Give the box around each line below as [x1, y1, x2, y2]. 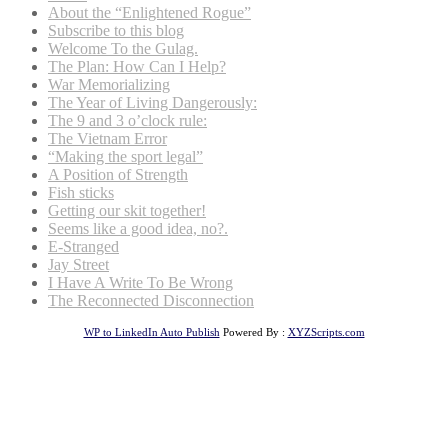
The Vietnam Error [48, 130, 167, 148]
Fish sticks [48, 184, 114, 202]
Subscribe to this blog [48, 22, 184, 40]
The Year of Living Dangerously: [48, 94, 257, 112]
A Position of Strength [48, 166, 188, 184]
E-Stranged [48, 238, 119, 256]
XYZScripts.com [287, 326, 365, 339]
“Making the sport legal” [48, 148, 203, 166]
